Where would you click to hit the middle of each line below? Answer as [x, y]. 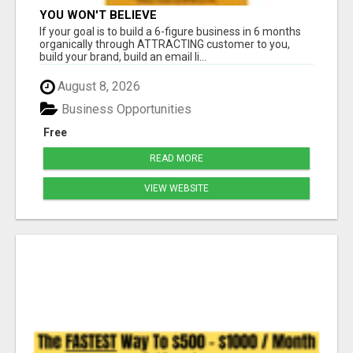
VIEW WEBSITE [176, 188]
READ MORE [176, 158]
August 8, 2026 [97, 87]
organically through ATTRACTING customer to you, [165, 45]
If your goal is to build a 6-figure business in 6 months [170, 32]
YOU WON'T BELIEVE [98, 15]
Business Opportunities [125, 109]
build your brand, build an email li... [123, 57]
